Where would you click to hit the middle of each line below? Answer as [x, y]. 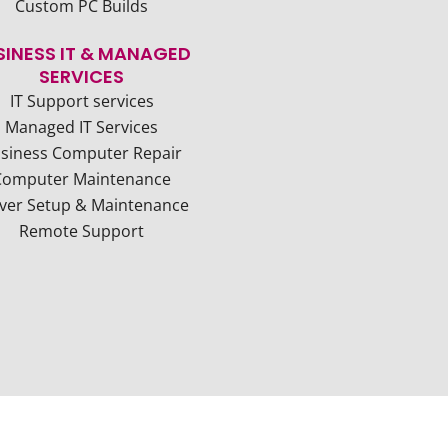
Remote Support [81, 231]
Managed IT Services [81, 127]
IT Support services [81, 101]
